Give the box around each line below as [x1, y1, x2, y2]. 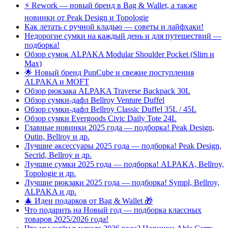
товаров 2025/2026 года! [24, 215, 108, 224]
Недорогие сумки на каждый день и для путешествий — [24, 32, 221, 41]
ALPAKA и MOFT [24, 77, 89, 87]
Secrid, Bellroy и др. [24, 151, 92, 160]
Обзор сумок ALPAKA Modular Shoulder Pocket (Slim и [24, 50, 214, 59]
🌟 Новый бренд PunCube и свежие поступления [24, 68, 194, 77]
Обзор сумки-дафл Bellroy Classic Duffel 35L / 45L [24, 105, 196, 114]
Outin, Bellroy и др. [24, 132, 90, 141]
